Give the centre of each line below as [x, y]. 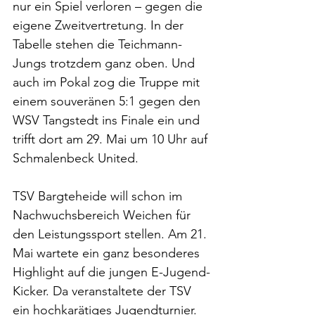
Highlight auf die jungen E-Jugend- [111, 272]
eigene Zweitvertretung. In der [100, 25]
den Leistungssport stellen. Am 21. [111, 234]
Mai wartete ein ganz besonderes [108, 253]
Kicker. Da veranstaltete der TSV [104, 291]
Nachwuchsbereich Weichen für [103, 215]
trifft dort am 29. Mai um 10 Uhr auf [112, 139]
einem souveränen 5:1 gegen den [108, 101]
